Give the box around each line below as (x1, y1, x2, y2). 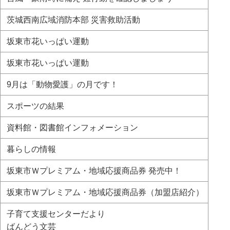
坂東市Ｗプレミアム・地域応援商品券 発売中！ (5, 166, 181, 175)
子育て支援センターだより (5, 209, 105, 218)
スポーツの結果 (5, 102, 64, 110)
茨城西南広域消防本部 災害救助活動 (5, 15, 140, 24)
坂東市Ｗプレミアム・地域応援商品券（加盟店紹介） (5, 188, 204, 197)
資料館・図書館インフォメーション (5, 123, 138, 132)
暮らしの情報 (5, 145, 56, 154)
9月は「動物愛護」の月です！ (5, 80, 118, 89)
